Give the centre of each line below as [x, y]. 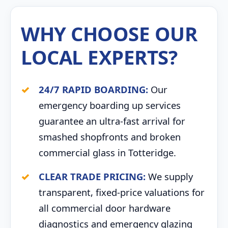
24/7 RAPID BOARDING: [93, 89]
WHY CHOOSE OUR [109, 34]
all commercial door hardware [105, 208]
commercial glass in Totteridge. [107, 152]
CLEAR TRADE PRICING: [92, 176]
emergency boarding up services [110, 105]
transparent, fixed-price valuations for [122, 192]
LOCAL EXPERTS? [99, 57]
